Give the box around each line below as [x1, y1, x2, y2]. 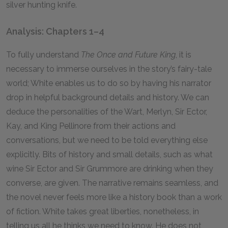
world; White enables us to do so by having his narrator [6, 78, 211, 88]
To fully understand [6, 50, 81, 60]
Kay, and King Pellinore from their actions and [6, 121, 176, 131]
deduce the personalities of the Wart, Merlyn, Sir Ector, [6, 107, 207, 117]
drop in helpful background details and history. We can [6, 93, 209, 102]
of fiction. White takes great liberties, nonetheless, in [6, 207, 199, 216]
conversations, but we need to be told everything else [6, 135, 208, 145]
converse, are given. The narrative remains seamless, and [6, 178, 218, 188]
